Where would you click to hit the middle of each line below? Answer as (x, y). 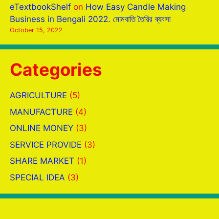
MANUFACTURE (41, 112)
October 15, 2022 (36, 30)
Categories (56, 69)
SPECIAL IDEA (37, 177)
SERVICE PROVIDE (46, 144)
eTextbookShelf (40, 7)
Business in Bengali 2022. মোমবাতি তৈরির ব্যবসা (90, 19)
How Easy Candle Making (136, 7)
